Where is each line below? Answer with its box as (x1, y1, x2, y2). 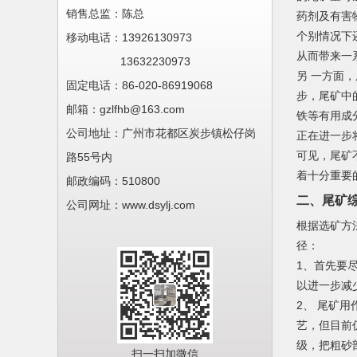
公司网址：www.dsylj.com (66, 198, 195, 211)
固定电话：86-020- (66, 79, 162, 92)
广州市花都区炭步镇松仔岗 (122, 127, 256, 139)
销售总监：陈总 (66, 7, 144, 20)
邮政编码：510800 (66, 175, 160, 187)
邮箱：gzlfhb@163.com (66, 103, 185, 116)
